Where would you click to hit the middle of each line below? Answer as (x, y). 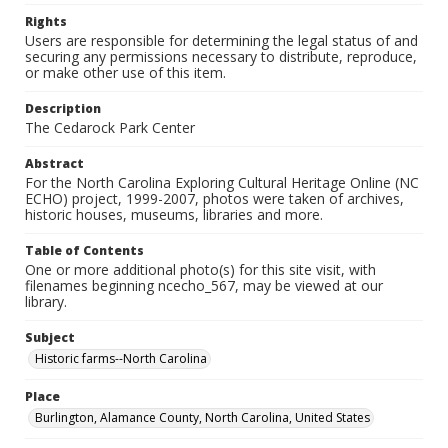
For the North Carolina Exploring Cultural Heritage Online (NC (222, 182)
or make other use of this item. (125, 72)
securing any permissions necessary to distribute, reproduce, (221, 56)
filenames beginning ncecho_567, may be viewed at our (204, 285)
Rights (46, 21)
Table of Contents (84, 250)
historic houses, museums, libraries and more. (174, 214)
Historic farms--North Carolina (121, 358)
